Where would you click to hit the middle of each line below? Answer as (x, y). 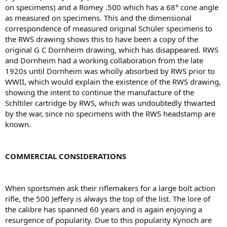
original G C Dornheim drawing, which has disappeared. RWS (112, 50)
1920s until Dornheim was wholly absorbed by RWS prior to (110, 71)
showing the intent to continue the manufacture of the (100, 92)
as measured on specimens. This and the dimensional (98, 18)
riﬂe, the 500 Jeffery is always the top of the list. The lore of (108, 199)
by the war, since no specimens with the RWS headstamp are (110, 113)
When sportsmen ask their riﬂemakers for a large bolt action (110, 188)
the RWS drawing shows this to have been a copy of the (102, 39)
